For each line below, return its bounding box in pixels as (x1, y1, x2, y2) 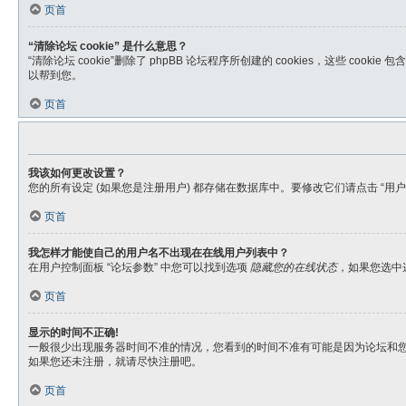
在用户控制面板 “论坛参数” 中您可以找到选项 (28, 261, 250, 274)
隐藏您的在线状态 (250, 261, 337, 274)
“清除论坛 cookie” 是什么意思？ (28, 40, 188, 53)
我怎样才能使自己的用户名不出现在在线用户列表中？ (28, 246, 289, 259)
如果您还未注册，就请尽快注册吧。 (28, 355, 202, 368)
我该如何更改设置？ (28, 167, 126, 179)
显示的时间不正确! (28, 326, 119, 339)
